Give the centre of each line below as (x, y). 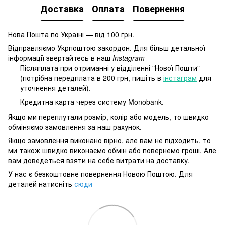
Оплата (108, 9)
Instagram (129, 58)
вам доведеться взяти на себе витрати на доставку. (99, 160)
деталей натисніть (41, 184)
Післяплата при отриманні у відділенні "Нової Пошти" (110, 68)
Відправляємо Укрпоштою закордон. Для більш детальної (107, 47)
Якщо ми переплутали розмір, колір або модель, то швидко (108, 116)
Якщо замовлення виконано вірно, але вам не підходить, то (109, 140)
